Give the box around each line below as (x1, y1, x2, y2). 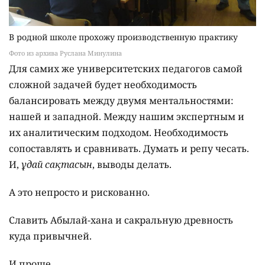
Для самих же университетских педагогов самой (9, 62, 243, 76)
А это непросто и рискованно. (9, 186, 150, 199)
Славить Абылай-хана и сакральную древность (9, 214, 233, 227)
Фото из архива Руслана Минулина (9, 49, 122, 58)
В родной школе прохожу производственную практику (9, 31, 238, 43)
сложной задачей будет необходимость (9, 78, 197, 92)
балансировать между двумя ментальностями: (9, 94, 234, 108)
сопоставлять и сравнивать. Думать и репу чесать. (9, 142, 249, 156)
